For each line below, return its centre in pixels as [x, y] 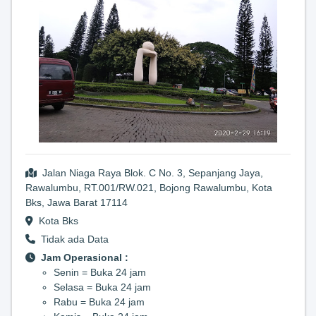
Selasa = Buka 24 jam [102, 287]
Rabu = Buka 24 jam [99, 302]
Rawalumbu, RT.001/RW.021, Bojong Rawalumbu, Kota [149, 187]
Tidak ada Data [72, 239]
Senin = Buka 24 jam [100, 272]
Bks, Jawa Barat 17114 [77, 202]
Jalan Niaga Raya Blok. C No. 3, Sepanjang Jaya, [150, 172]
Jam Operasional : [85, 257]
